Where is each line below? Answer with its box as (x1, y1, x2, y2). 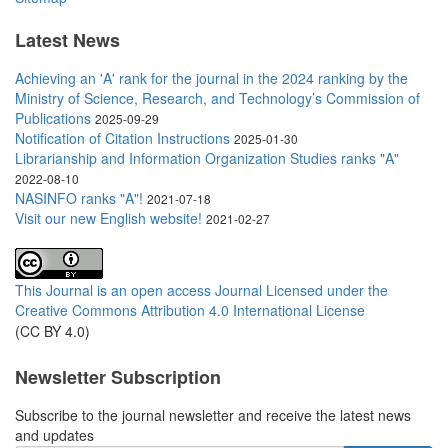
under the (327, 279, 388, 300)
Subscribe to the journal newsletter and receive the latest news (15, 405, 411, 426)
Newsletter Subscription (15, 364, 221, 391)
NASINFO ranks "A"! (15, 187, 143, 208)
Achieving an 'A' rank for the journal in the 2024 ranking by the (15, 67, 408, 88)
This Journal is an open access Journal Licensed (15, 279, 323, 300)
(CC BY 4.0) (15, 321, 90, 342)
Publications (15, 107, 91, 128)
